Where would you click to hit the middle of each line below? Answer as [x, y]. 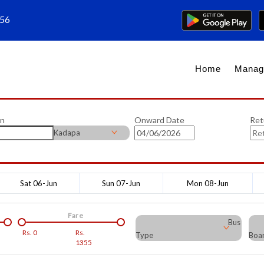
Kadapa [67, 132]
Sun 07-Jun [121, 183]
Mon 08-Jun [208, 183]
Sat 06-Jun [39, 183]
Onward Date [159, 120]
